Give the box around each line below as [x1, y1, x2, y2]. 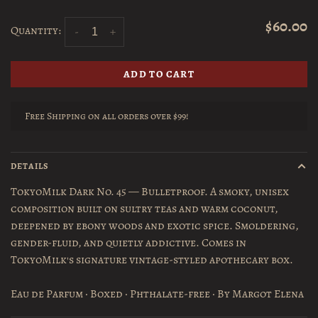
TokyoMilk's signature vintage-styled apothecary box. [11, 251, 293, 268]
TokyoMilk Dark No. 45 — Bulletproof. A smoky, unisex [11, 183, 289, 199]
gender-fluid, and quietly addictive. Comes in [11, 234, 246, 251]
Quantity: [11, 23, 61, 39]
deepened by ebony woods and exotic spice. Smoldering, [11, 217, 299, 234]
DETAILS [11, 160, 48, 172]
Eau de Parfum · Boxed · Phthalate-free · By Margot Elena [11, 285, 304, 302]
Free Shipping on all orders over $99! [25, 109, 188, 123]
